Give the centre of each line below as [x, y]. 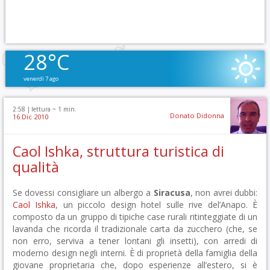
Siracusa [172, 193]
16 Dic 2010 [30, 117]
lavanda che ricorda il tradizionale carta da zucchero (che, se [135, 229]
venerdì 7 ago [41, 79]
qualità [36, 167]
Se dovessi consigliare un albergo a [83, 193]
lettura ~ [44, 109]
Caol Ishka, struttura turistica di [118, 151]
